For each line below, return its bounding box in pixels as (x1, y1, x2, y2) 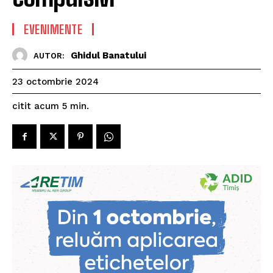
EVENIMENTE (24, 22, 82, 37)
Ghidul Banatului (71, 49, 146, 61)
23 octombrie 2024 (12, 76, 99, 88)
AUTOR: (34, 51, 65, 60)
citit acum (12, 101, 59, 112)
